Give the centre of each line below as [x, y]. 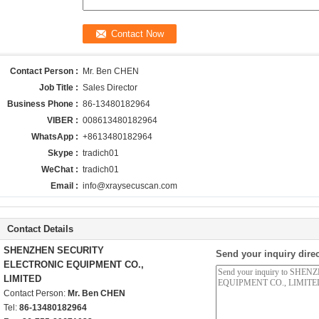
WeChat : [60, 169]
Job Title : [59, 88]
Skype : [63, 153]
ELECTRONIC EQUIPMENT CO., [74, 265]
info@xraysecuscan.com [130, 186]
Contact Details [40, 229]
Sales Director [110, 88]
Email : [64, 186]
